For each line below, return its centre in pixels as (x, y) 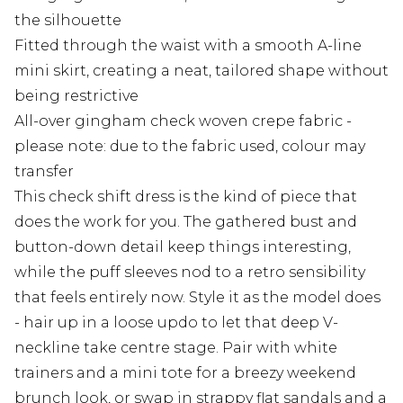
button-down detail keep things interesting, (183, 247)
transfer (44, 172)
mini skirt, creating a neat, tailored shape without (201, 71)
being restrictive (76, 96)
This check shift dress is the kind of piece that (186, 197)
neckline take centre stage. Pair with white (176, 348)
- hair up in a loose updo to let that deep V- (176, 323)
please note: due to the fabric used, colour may (190, 147)
